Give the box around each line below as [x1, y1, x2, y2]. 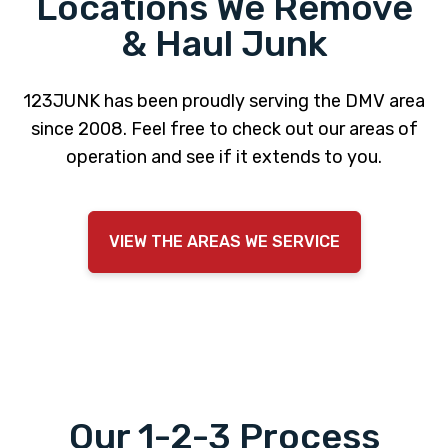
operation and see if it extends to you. [66, 145, 382, 168]
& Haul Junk [120, 21, 328, 65]
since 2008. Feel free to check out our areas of [30, 117, 418, 140]
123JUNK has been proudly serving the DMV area [23, 89, 425, 112]
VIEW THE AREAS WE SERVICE [108, 231, 340, 251]
